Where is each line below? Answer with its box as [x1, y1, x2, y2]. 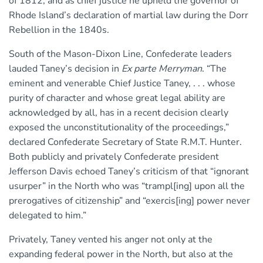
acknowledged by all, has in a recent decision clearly [9, 106, 228, 119]
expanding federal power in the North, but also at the [9, 247, 233, 261]
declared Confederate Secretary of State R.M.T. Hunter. [9, 135, 242, 149]
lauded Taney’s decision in [9, 62, 122, 75]
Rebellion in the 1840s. [9, 23, 109, 36]
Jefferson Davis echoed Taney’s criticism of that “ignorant [9, 164, 249, 178]
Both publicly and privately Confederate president [9, 150, 219, 163]
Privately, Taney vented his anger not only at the [9, 232, 213, 246]
